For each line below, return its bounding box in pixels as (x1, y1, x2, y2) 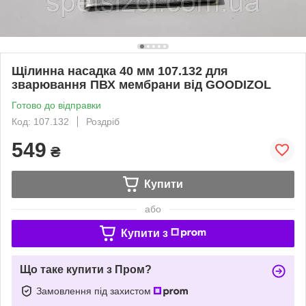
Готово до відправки (12, 99, 101, 111)
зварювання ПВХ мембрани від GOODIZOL (12, 77, 271, 92)
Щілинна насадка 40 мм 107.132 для (12, 64, 228, 78)
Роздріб (86, 115, 120, 127)
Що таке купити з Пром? (20, 263, 152, 275)
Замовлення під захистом (36, 285, 154, 296)
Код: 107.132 (12, 115, 69, 127)
